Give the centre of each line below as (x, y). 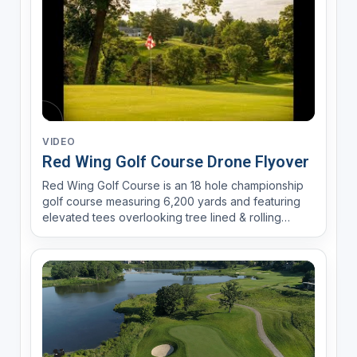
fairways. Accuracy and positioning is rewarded (166, 233)
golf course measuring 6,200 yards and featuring (171, 202)
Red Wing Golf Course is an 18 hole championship (173, 186)
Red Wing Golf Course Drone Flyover (175, 162)
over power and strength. (109, 249)
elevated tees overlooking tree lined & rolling (161, 218)
